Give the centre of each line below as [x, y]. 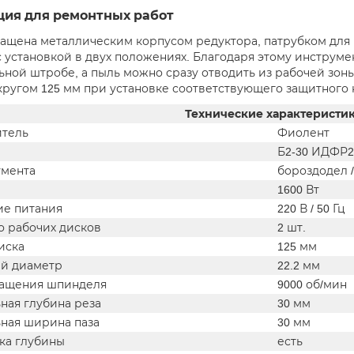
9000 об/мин [312, 285]
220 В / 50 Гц [311, 209]
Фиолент [303, 133]
